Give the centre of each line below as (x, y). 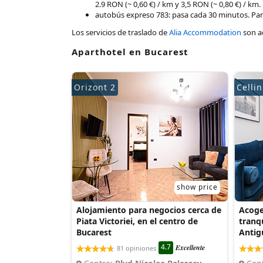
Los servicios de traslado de (120, 32)
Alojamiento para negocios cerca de (149, 210)
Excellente (190, 248)
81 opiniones (136, 248)
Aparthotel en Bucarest (130, 52)
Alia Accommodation (205, 32)
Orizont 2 (95, 87)
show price (197, 187)
